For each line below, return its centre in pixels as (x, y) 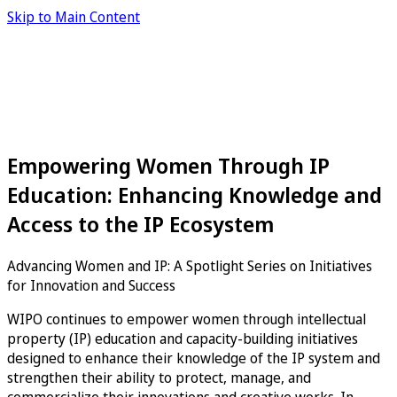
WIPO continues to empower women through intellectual (187, 319)
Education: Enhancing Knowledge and (195, 194)
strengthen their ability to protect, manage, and (159, 377)
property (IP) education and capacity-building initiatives (183, 338)
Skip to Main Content (74, 17)
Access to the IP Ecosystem (140, 223)
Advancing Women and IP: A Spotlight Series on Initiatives (190, 265)
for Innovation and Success (91, 285)
